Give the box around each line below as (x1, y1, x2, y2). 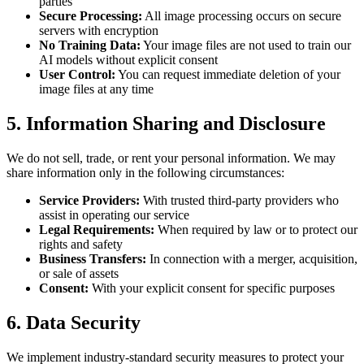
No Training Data (39, 38, 136, 53)
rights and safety (39, 237, 123, 252)
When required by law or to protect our (158, 223, 357, 237)
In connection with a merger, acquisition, (149, 252, 357, 266)
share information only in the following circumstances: (6, 166, 284, 180)
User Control (39, 67, 111, 82)
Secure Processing (39, 9, 138, 24)
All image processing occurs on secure (145, 9, 341, 24)
